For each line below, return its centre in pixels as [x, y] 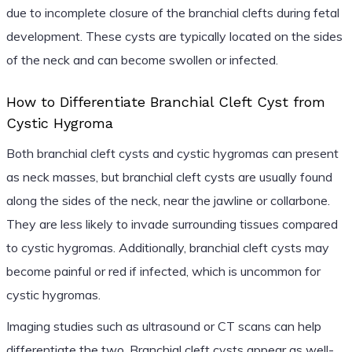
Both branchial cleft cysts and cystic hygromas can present [172, 153]
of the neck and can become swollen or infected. [142, 59]
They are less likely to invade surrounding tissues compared [172, 224]
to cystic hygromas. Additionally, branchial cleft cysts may [167, 247]
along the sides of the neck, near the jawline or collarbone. [168, 200]
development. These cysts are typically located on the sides [174, 36]
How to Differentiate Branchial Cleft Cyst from [165, 101]
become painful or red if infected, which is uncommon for [163, 271]
